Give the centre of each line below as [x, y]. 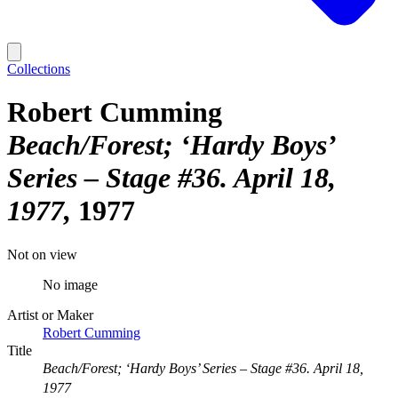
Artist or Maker [50, 314]
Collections [39, 69]
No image [70, 284]
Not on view [42, 254]
